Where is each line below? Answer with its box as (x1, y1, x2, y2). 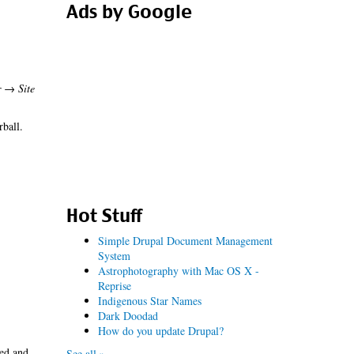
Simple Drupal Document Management (97, 233, 273, 248)
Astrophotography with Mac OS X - (97, 263, 259, 278)
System (97, 248, 130, 263)
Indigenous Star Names (97, 293, 201, 308)
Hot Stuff (66, 205, 141, 227)
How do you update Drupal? (97, 323, 224, 338)
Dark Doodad (97, 308, 158, 323)
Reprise (97, 278, 131, 293)
